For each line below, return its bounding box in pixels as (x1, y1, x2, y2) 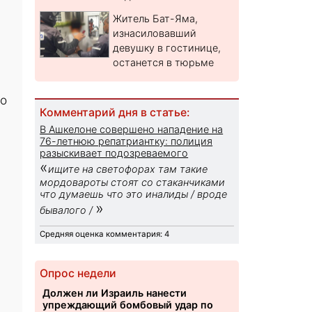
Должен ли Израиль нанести (42, 287, 187, 299)
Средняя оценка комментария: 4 (40, 229, 170, 240)
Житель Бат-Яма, (113, 13, 198, 25)
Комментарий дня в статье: (40, 106, 190, 120)
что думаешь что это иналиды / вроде (40, 188, 228, 201)
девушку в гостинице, (113, 42, 221, 54)
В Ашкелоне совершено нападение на (40, 123, 224, 136)
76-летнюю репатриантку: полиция (40, 135, 213, 148)
